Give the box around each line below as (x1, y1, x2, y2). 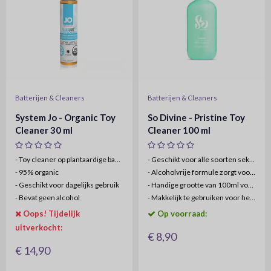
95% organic (18, 168, 59, 177)
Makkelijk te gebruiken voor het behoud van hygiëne (150, 193, 250, 202)
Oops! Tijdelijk (23, 209, 80, 218)
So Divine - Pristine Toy (148, 112, 245, 123)
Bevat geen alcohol (18, 193, 80, 202)
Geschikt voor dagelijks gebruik (18, 180, 119, 189)
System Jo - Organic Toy (15, 112, 116, 123)
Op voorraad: (157, 209, 207, 218)
